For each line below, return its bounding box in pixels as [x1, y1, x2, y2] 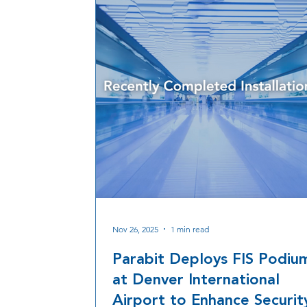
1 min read [171, 223, 209, 234]
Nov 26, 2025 [112, 223, 158, 234]
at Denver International [112, 268, 280, 292]
